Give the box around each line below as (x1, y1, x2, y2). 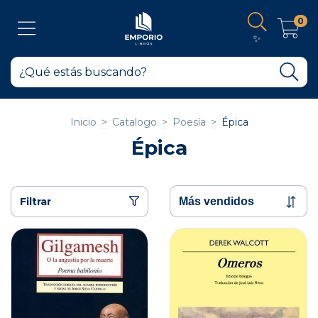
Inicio (70, 116, 97, 128)
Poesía (172, 116, 206, 128)
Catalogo (111, 116, 157, 128)
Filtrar (20, 194, 51, 208)
